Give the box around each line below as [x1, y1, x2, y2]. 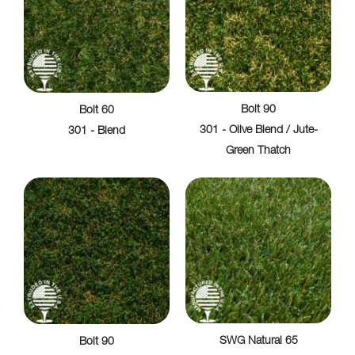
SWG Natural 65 [219, 335, 298, 347]
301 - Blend [68, 125, 125, 137]
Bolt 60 [79, 105, 114, 116]
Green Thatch [226, 145, 291, 157]
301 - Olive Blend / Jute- [199, 124, 318, 136]
